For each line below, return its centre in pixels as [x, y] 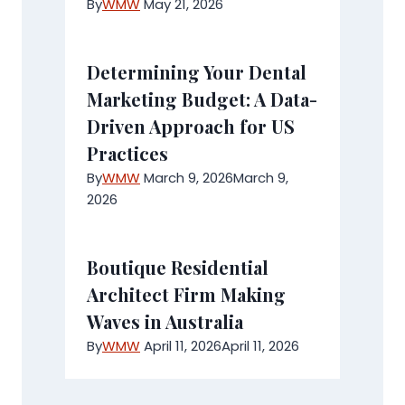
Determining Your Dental [197, 72]
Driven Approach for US [191, 126]
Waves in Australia [165, 321]
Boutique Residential [178, 267]
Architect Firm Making [186, 294]
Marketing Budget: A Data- [202, 99]
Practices [127, 153]
